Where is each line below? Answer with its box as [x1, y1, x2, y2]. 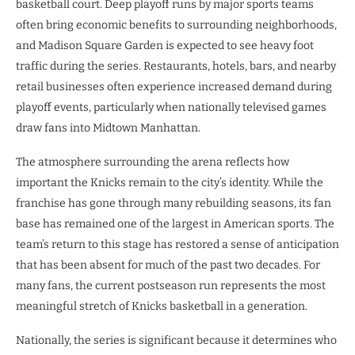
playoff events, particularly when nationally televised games [16, 101, 326, 115]
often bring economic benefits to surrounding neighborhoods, [16, 18, 337, 32]
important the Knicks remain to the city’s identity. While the [16, 176, 323, 190]
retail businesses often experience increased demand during [16, 80, 332, 94]
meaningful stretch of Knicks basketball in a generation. [16, 300, 307, 314]
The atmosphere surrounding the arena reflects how [16, 155, 289, 170]
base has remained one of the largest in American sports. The [16, 217, 334, 231]
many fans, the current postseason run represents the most [16, 279, 326, 293]
